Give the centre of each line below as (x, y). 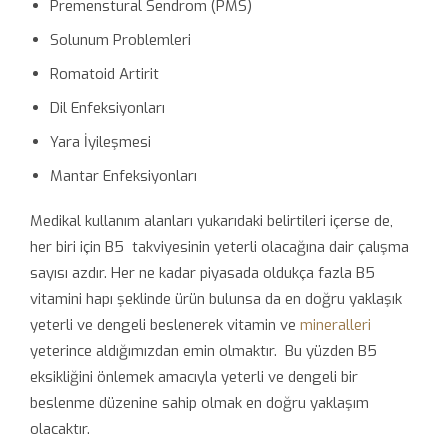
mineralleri (335, 324)
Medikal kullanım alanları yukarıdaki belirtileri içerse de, (211, 220)
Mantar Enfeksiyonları (123, 175)
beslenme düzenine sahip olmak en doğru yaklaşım (199, 402)
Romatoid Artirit (104, 73)
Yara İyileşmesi (100, 141)
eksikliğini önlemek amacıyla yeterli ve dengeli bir (194, 376)
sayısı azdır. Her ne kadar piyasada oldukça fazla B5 (202, 272)
